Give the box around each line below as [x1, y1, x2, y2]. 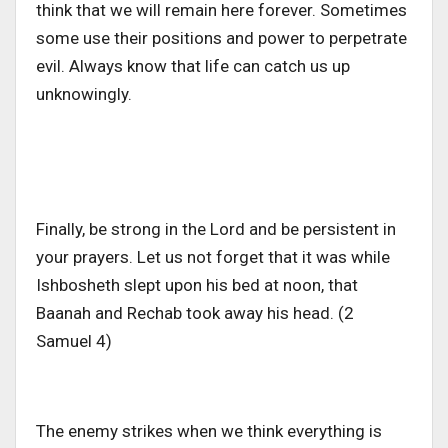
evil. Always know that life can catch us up [36, 55, 350, 76]
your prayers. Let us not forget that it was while [36, 246, 390, 267]
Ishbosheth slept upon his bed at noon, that [36, 274, 358, 295]
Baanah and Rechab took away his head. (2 [36, 302, 354, 323]
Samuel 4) [36, 330, 112, 351]
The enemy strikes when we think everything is [36, 420, 382, 441]
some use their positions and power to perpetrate [36, 27, 407, 48]
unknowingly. [36, 83, 136, 104]
